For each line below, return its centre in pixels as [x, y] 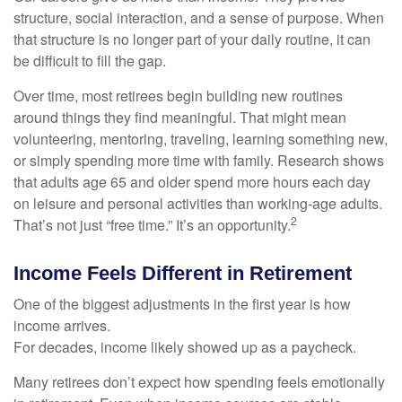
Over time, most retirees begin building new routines [178, 96]
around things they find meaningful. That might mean [180, 117]
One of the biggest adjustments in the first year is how [182, 304]
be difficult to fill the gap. [90, 61]
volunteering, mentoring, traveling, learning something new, [201, 139]
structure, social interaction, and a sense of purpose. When [199, 17]
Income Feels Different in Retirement [183, 273]
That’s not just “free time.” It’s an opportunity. [152, 225]
